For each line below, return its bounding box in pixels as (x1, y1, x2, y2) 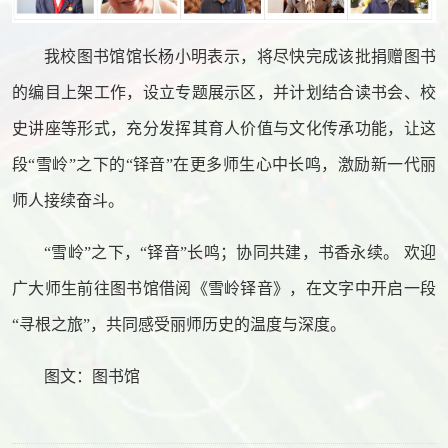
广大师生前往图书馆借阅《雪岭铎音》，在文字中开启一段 (12, 280, 436, 298)
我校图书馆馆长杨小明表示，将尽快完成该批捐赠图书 (44, 48, 436, 66)
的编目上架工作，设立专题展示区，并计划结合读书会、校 (12, 84, 436, 102)
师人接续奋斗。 (12, 192, 124, 210)
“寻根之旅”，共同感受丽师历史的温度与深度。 (12, 316, 346, 334)
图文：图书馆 (44, 368, 140, 386)
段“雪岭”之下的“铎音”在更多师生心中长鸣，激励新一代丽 (12, 156, 436, 174)
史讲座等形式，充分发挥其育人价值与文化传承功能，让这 (12, 120, 436, 138)
